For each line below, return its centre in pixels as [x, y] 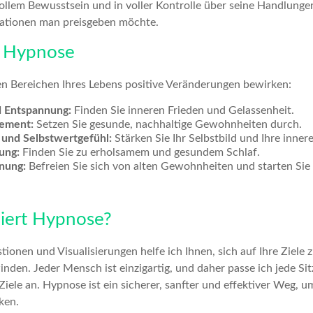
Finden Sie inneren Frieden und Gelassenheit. [183, 110]
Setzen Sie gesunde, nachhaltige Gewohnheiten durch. [168, 124]
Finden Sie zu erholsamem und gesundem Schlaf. [140, 152]
